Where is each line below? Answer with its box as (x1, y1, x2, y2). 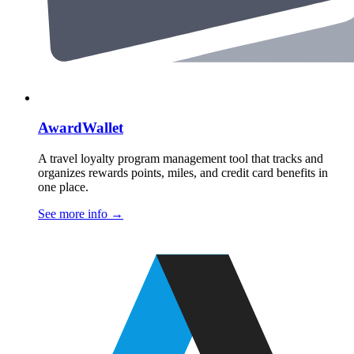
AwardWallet (38, 119, 123, 137)
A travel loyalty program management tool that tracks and (38, 152, 323, 166)
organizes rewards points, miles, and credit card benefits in (38, 166, 328, 180)
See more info (38, 207, 111, 221)
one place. (38, 180, 88, 194)
